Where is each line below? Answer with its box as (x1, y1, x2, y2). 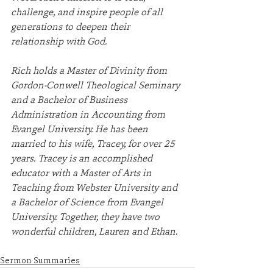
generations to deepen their (11, 19, 132, 33)
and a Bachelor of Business (11, 92, 130, 106)
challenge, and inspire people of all (11, 4, 165, 18)
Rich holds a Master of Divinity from (11, 63, 169, 77)
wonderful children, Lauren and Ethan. (11, 224, 177, 238)
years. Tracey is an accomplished (11, 151, 155, 165)
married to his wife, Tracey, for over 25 (11, 136, 177, 150)
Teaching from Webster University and (11, 180, 180, 194)
